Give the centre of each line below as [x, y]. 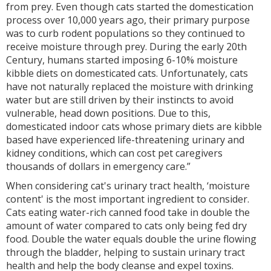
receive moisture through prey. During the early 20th [126, 47]
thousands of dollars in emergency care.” [98, 167]
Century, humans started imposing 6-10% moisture [122, 60]
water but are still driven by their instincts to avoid [120, 100]
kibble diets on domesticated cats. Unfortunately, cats [127, 73]
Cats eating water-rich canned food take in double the [128, 213]
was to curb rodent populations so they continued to [126, 34]
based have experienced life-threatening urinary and [125, 140]
